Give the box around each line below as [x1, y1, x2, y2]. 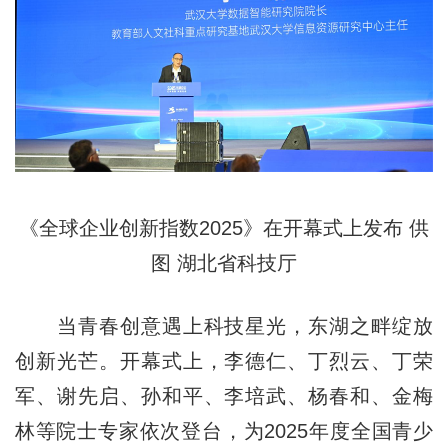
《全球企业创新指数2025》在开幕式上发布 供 [19, 217, 429, 240]
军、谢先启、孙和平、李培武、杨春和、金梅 [14, 385, 434, 408]
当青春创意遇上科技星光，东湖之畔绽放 [14, 315, 434, 338]
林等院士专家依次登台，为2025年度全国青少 [14, 420, 434, 443]
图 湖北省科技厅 [151, 252, 297, 275]
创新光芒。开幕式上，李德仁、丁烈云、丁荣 [14, 350, 434, 373]
